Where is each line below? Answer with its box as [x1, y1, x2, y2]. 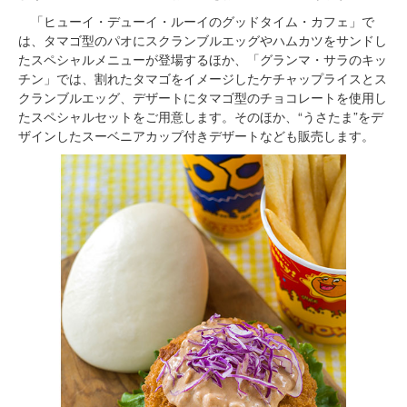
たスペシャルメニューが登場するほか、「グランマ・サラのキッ [18, 49, 387, 68]
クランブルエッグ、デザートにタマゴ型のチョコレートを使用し [18, 87, 387, 106]
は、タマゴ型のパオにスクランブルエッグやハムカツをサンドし [18, 30, 387, 49]
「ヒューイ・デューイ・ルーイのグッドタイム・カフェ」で [18, 11, 374, 30]
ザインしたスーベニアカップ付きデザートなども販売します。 [18, 125, 374, 144]
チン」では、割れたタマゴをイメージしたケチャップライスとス [18, 68, 387, 87]
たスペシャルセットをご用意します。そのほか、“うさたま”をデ [18, 106, 383, 125]
